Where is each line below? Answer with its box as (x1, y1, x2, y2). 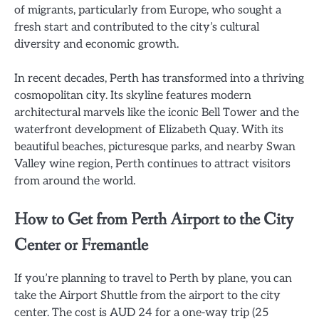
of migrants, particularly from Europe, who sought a (14, 3, 281, 18)
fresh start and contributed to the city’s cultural (14, 20, 259, 35)
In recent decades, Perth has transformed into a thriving (14, 71, 304, 86)
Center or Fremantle (14, 234, 148, 256)
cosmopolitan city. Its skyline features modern (14, 88, 251, 103)
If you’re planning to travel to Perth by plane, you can (14, 271, 292, 286)
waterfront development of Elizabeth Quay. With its (14, 122, 283, 137)
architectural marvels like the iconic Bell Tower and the (14, 105, 299, 120)
